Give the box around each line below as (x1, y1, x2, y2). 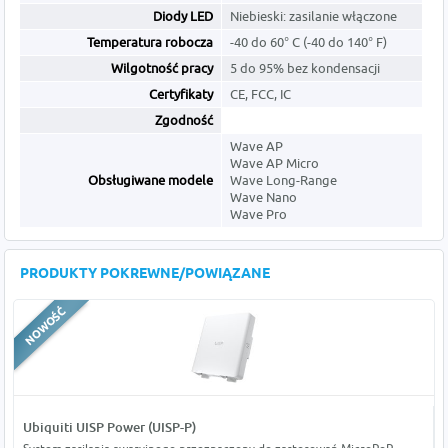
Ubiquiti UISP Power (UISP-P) (22, 419, 196, 436)
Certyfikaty (149, 86, 214, 103)
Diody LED (153, 8, 214, 25)
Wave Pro (230, 206, 288, 223)
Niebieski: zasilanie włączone (230, 8, 398, 25)
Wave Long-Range (230, 172, 338, 189)
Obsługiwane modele (88, 172, 214, 189)
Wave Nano (230, 189, 298, 206)
